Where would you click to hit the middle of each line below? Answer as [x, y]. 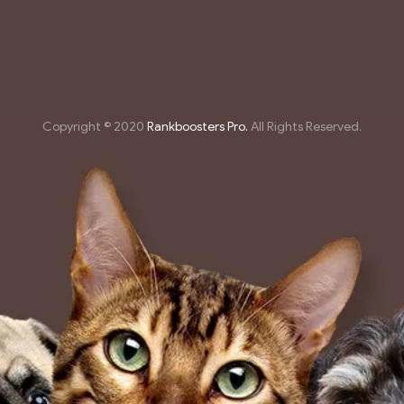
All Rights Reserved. [305, 126]
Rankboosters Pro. [197, 126]
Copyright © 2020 [95, 126]
